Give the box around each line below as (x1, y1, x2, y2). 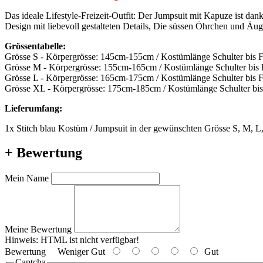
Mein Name (5, 173, 49, 184)
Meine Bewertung (5, 224, 72, 235)
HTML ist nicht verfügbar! (38, 235, 139, 245)
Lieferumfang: (5, 103, 62, 113)
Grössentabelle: (5, 41, 66, 51)
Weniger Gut (46, 247, 110, 257)
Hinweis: (5, 235, 38, 245)
